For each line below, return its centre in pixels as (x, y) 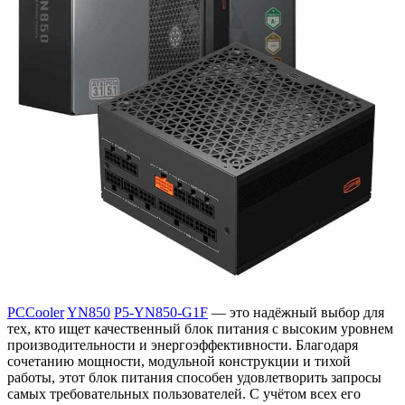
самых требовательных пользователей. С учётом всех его (184, 393)
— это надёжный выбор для (296, 312)
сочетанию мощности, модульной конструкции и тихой (179, 361)
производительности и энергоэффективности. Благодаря (183, 344)
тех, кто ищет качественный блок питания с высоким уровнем (200, 328)
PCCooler (36, 312)
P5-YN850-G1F (161, 312)
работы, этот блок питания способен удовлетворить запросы (194, 377)
